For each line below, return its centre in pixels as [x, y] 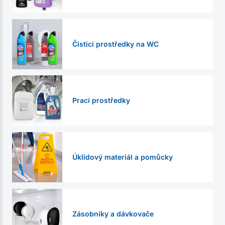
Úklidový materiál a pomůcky [123, 157]
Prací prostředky [101, 100]
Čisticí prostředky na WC [116, 44]
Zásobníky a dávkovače [113, 213]
